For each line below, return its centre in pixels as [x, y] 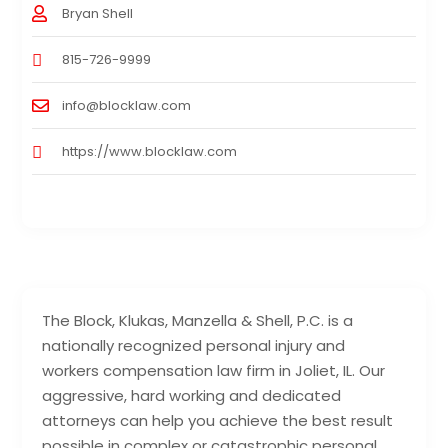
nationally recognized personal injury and [194, 345]
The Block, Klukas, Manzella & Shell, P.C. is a [198, 320]
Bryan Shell [98, 13]
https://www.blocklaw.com [150, 151]
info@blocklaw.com [127, 105]
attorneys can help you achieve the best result [218, 420]
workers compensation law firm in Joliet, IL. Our [214, 370]
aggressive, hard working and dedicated [192, 395]
